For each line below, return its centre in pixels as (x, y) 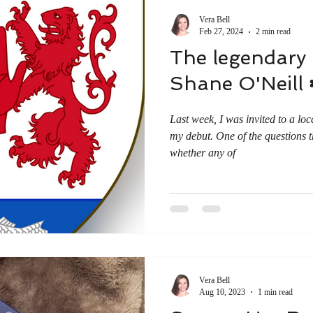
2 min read (273, 31)
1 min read (275, 292)
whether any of (203, 153)
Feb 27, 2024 (221, 31)
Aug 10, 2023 (222, 292)
